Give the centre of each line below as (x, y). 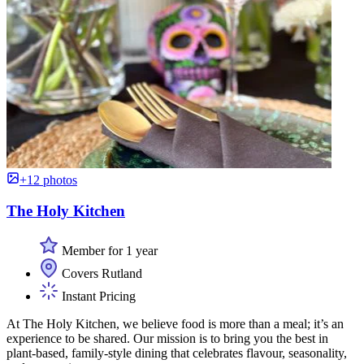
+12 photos (48, 180)
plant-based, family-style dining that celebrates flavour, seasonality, (177, 353)
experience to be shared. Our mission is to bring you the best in (167, 339)
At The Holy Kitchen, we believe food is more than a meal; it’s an (175, 324)
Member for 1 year (108, 251)
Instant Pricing (97, 297)
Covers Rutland (100, 274)
